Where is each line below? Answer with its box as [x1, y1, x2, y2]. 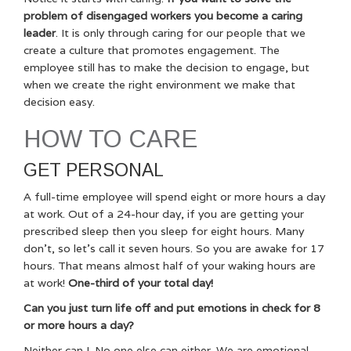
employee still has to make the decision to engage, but [24, 60, 309, 75]
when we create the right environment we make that [24, 78, 295, 92]
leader [24, 26, 56, 41]
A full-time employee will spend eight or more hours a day [24, 190, 325, 204]
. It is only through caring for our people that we [56, 26, 306, 41]
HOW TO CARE [24, 125, 197, 154]
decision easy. [24, 95, 95, 110]
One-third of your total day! [68, 276, 213, 291]
